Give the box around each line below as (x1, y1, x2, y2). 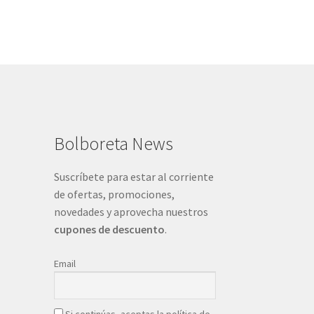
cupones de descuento (53, 222, 165, 237)
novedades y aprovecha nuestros (53, 205, 208, 219)
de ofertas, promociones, (53, 187, 175, 202)
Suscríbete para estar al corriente (53, 170, 214, 184)
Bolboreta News (53, 132, 173, 156)
